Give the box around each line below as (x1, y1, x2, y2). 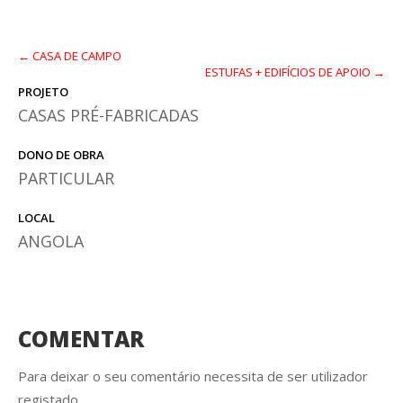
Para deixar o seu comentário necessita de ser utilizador (18, 367, 368, 385)
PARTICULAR (18, 167, 114, 189)
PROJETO (18, 84, 68, 100)
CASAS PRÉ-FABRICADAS (18, 104, 199, 126)
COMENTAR (18, 324, 144, 354)
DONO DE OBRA (18, 147, 104, 163)
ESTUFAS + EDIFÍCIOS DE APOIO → (205, 64, 385, 80)
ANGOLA (18, 230, 84, 252)
